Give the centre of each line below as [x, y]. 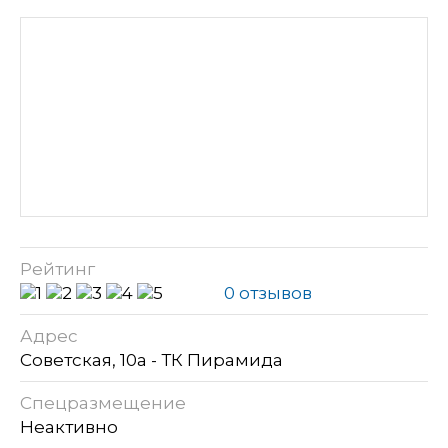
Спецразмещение [103, 403]
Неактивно [71, 427]
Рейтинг [57, 269]
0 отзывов [268, 293]
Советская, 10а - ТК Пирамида [151, 360]
